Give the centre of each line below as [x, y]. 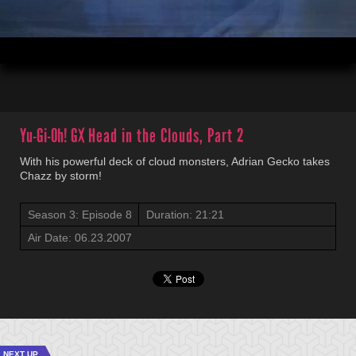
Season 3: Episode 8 [80, 215]
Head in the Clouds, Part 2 [166, 135]
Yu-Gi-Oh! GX [54, 135]
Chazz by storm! [61, 176]
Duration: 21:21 [185, 215]
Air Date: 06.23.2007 [80, 238]
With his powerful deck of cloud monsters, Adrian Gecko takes [175, 161]
